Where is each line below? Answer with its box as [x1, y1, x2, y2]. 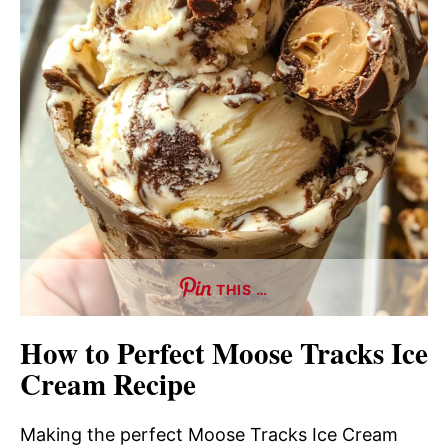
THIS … [216, 281, 268, 298]
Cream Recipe [20, 362, 196, 405]
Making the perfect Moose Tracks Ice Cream [20, 423, 398, 445]
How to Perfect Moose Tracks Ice [20, 331, 428, 374]
